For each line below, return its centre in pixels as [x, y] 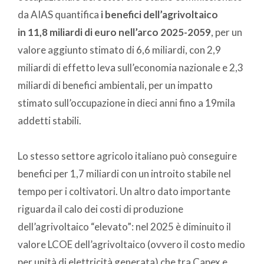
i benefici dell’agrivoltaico [159, 14]
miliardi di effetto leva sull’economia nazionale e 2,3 [131, 67]
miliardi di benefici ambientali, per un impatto [115, 85]
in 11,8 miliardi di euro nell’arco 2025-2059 [114, 32]
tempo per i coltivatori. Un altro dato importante [124, 191]
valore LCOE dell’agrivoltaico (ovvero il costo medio [131, 244]
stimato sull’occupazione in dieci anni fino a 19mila [126, 103]
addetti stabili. [49, 120]
